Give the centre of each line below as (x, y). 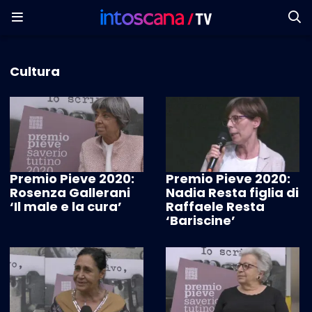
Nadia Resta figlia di (232, 193)
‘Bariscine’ (201, 221)
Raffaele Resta (215, 207)
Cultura (35, 72)
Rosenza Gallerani (70, 193)
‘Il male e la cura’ (66, 207)
